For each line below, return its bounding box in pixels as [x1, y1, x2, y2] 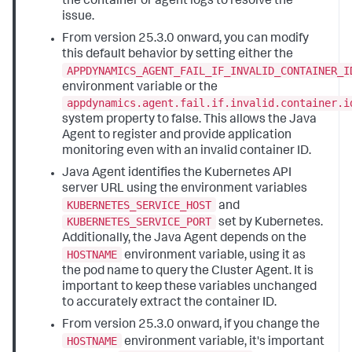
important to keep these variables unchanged [62, 280, 317, 294]
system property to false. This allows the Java [62, 114, 317, 127]
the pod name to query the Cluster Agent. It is [62, 265, 314, 278]
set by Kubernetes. [216, 217, 324, 230]
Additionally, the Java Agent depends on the [62, 233, 307, 246]
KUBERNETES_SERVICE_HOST [67, 198, 212, 211]
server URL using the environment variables [62, 183, 308, 196]
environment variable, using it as [122, 249, 306, 262]
